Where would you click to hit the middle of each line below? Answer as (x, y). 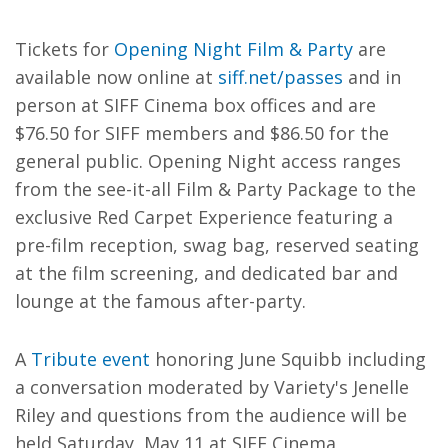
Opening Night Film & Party (233, 49)
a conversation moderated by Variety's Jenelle (212, 387)
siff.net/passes (280, 77)
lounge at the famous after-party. (160, 301)
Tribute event (90, 359)
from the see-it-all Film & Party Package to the (215, 189)
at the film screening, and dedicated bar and (206, 273)
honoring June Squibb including (288, 359)
